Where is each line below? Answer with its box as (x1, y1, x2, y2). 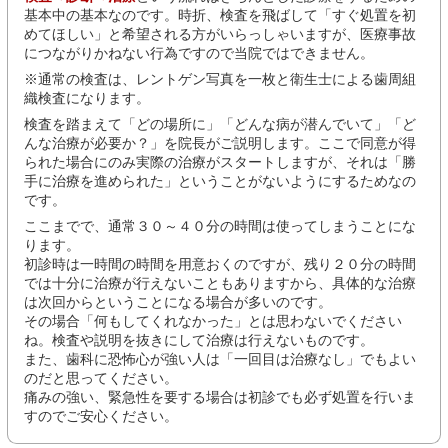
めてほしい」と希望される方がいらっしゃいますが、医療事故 (24, 26, 416, 43)
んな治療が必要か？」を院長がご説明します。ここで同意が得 (24, 135, 416, 152)
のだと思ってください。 (24, 370, 178, 387)
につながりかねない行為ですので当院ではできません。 (24, 45, 374, 62)
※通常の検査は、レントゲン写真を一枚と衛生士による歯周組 (24, 71, 416, 88)
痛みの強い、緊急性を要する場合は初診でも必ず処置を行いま (24, 389, 416, 406)
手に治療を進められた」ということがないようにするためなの (24, 173, 416, 190)
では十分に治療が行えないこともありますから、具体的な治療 (24, 275, 416, 292)
